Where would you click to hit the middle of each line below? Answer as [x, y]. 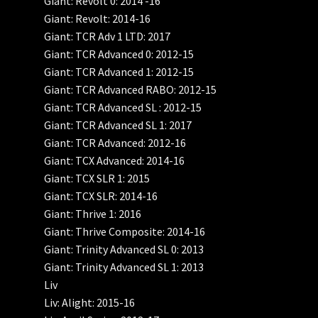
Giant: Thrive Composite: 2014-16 [125, 232]
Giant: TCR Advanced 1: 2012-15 [119, 72]
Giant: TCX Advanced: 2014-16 [115, 161]
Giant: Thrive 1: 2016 [93, 214]
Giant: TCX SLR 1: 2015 [97, 179]
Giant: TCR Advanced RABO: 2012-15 [131, 90]
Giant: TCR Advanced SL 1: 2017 [118, 125]
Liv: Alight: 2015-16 [90, 303]
